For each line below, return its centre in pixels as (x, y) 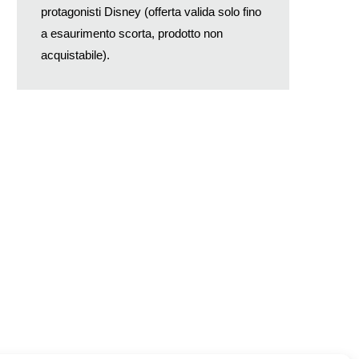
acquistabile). (75, 54)
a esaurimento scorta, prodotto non (132, 33)
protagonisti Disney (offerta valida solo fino (151, 11)
